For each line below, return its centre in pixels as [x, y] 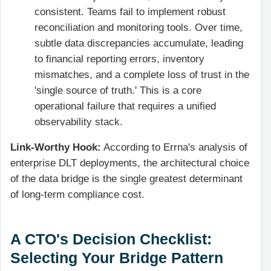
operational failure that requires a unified [125, 106]
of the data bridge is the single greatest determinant [126, 179]
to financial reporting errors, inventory [119, 59]
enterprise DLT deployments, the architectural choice [130, 163]
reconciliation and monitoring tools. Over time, [139, 27]
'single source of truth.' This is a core [118, 90]
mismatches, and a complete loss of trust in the [142, 74]
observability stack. [79, 122]
